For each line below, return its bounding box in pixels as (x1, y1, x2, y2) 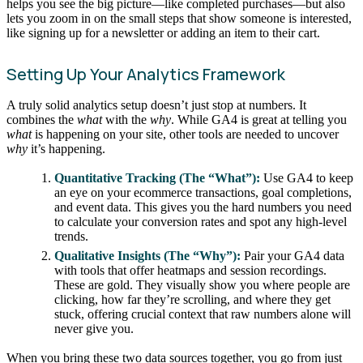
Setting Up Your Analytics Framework (6, 63, 285, 86)
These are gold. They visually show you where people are (54, 278, 351, 293)
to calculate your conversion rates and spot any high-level (54, 214, 348, 228)
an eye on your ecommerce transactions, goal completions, (54, 185, 352, 199)
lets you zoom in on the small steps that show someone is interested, (6, 11, 352, 26)
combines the (6, 113, 77, 127)
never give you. (54, 322, 135, 336)
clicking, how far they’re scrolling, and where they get (54, 293, 331, 307)
